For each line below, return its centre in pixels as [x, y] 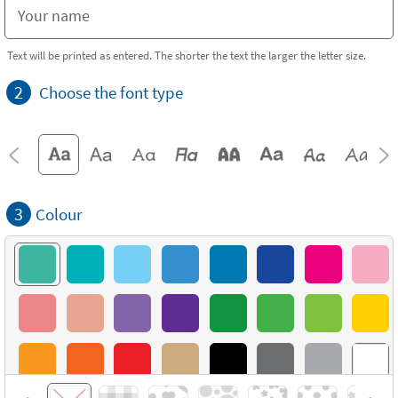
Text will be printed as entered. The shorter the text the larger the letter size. [187, 55]
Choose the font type [111, 92]
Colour [59, 214]
